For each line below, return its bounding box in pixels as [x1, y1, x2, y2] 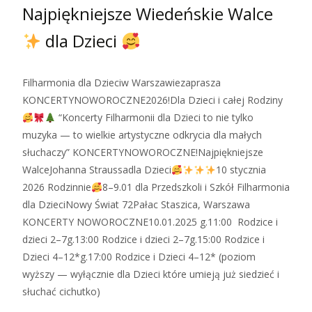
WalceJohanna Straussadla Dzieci [22, 163, 171, 177]
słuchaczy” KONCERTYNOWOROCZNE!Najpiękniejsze [22, 146, 263, 159]
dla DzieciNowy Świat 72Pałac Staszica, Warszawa [22, 198, 250, 212]
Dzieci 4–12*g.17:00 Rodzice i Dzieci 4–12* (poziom [22, 250, 256, 264]
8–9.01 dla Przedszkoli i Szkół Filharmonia [102, 180, 290, 194]
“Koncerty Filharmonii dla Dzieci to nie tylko [55, 111, 253, 125]
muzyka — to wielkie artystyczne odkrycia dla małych [22, 128, 262, 142]
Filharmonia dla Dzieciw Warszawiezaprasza [22, 76, 221, 90]
